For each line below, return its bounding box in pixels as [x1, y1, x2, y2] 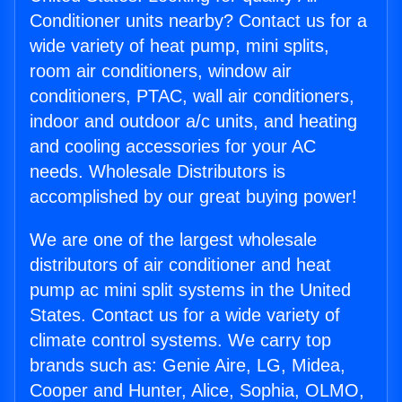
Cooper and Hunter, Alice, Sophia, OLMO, [30, 380, 364, 400]
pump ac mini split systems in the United [30, 280, 351, 300]
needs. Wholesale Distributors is [30, 162, 285, 181]
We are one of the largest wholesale [30, 230, 317, 249]
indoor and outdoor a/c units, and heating [30, 111, 357, 131]
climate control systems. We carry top [30, 330, 331, 350]
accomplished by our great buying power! [30, 187, 357, 206]
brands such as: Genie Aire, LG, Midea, [30, 355, 345, 375]
